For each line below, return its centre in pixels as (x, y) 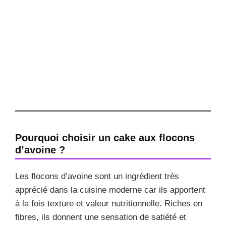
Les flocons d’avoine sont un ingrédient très (97, 176)
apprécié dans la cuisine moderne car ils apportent (110, 190)
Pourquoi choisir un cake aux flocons (105, 137)
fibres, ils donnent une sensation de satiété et (101, 217)
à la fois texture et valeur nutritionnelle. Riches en (109, 203)
